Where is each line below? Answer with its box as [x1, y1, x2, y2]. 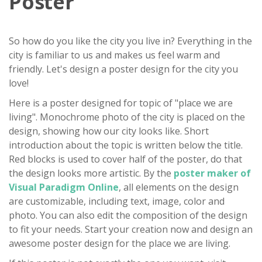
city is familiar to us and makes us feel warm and [9, 48, 220, 61]
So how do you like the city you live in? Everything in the [9, 34, 252, 47]
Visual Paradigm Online [9, 180, 119, 194]
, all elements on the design [119, 180, 239, 194]
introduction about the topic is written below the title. [9, 138, 243, 151]
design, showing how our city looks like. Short [9, 124, 209, 137]
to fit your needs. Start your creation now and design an [9, 222, 253, 236]
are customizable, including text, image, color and [9, 194, 225, 208]
